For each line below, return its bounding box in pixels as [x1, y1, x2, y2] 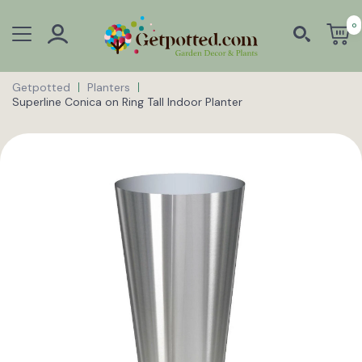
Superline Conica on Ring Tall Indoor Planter [12, 94, 242, 109]
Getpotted [12, 79, 70, 95]
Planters [87, 79, 130, 95]
